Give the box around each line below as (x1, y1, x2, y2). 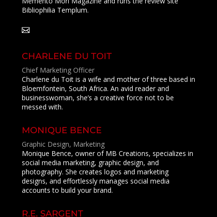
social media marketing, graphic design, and (21, 158, 159, 167)
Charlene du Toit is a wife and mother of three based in (21, 75, 195, 84)
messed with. (21, 102, 63, 111)
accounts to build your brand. (21, 186, 113, 195)
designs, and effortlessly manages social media (21, 176, 170, 186)
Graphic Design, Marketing (21, 139, 105, 149)
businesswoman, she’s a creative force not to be (21, 93, 174, 102)
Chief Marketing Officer (21, 65, 94, 75)
